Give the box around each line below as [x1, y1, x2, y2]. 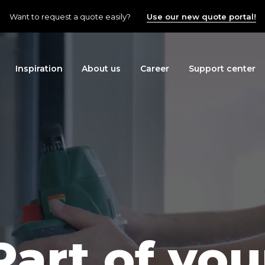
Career [140, 63, 170, 75]
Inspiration [15, 63, 63, 75]
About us [82, 63, 121, 75]
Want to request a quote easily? [9, 11, 132, 21]
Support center [188, 63, 256, 75]
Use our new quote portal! [146, 11, 256, 21]
